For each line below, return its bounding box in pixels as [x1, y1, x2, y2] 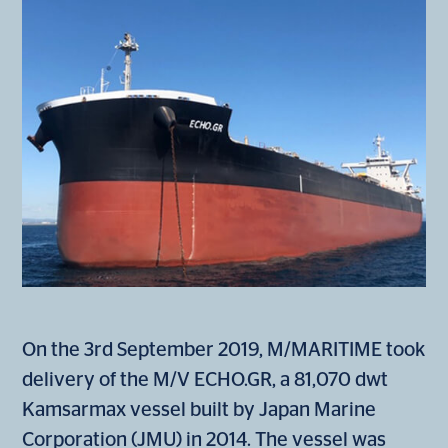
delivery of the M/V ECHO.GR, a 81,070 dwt [22, 370, 389, 391]
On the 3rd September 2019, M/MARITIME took [22, 340, 426, 361]
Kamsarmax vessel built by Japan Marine [22, 400, 377, 421]
